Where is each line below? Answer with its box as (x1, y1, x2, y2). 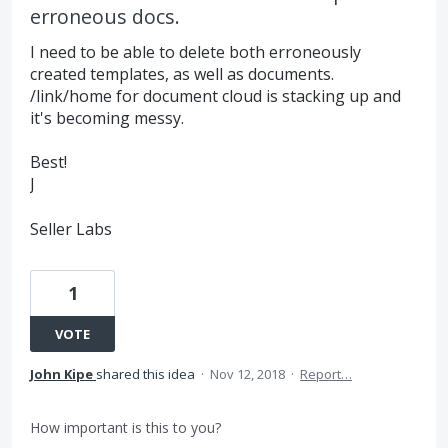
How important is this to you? (30, 417, 221, 437)
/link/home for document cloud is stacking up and (30, 85, 401, 107)
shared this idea (96, 364, 198, 383)
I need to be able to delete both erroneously (30, 41, 361, 63)
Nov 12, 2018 (210, 364, 285, 383)
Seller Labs (30, 217, 112, 240)
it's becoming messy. (30, 107, 184, 129)
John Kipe (30, 364, 93, 383)
